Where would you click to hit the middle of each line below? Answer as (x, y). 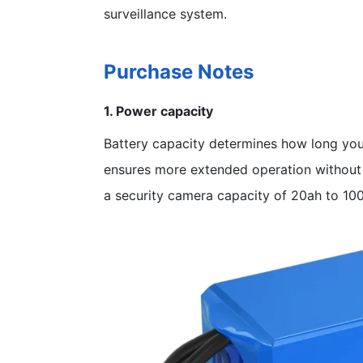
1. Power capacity (158, 111)
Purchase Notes (179, 72)
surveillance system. (165, 14)
